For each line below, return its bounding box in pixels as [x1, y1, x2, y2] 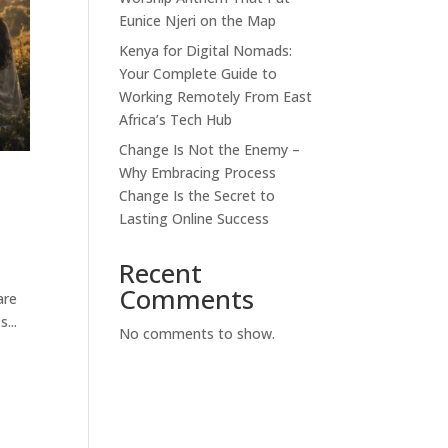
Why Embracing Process [119, 163, 277, 182]
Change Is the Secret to [119, 186, 276, 205]
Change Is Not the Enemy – [119, 140, 301, 159]
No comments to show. [119, 324, 276, 343]
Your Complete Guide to [119, 64, 278, 83]
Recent [119, 255, 203, 291]
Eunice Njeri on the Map [119, 11, 277, 30]
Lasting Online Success [119, 209, 270, 228]
